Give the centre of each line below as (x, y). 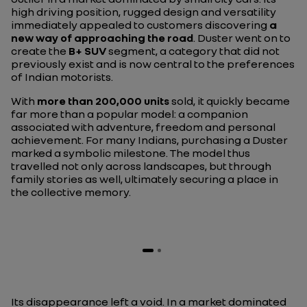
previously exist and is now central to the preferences (153, 64)
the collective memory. (71, 192)
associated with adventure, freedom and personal (143, 127)
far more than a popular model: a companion (130, 114)
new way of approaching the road (102, 38)
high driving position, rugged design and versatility (144, 12)
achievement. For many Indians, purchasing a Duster (149, 140)
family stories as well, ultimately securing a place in (145, 179)
